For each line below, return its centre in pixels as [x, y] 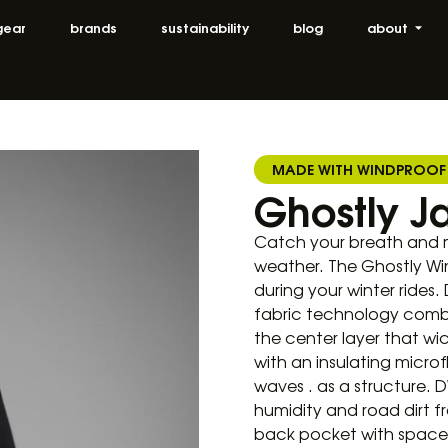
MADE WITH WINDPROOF [359, 168]
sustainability [204, 27]
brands [93, 27]
